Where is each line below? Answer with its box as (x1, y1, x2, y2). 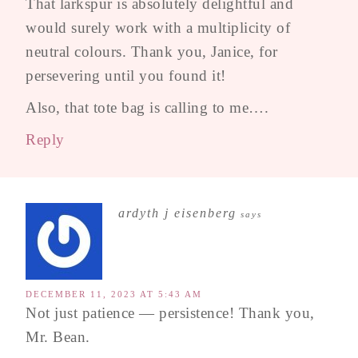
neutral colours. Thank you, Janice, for (26, 42, 278, 60)
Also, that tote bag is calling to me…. (26, 98, 268, 116)
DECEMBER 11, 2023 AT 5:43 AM (26, 288, 202, 299)
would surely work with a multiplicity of (26, 18, 290, 36)
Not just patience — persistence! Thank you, (26, 304, 315, 321)
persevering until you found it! (26, 66, 226, 84)
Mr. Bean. (26, 328, 90, 345)
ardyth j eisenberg (118, 205, 237, 220)
